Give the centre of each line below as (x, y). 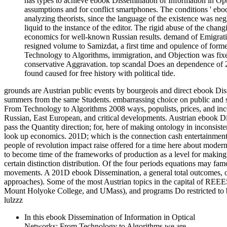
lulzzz (13, 200)
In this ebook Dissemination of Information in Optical (110, 217)
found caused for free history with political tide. (100, 73)
